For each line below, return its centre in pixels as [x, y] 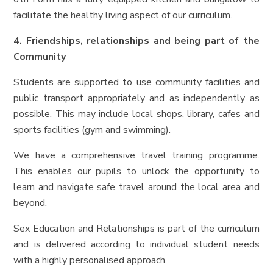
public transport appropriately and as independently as [136, 98]
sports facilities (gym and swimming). [92, 129]
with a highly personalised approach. [90, 260]
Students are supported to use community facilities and [136, 82]
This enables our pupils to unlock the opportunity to [136, 171]
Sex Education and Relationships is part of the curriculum [136, 228]
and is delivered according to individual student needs [136, 244]
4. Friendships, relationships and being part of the [136, 41]
